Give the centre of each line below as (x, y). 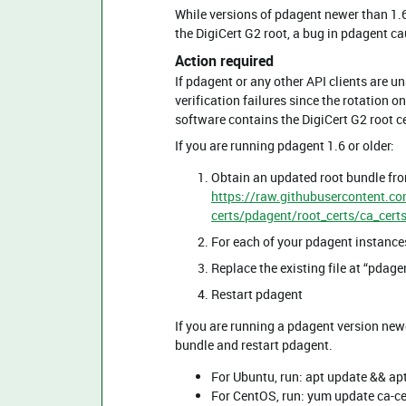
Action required (224, 61)
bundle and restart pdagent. (254, 345)
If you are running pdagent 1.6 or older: (285, 145)
